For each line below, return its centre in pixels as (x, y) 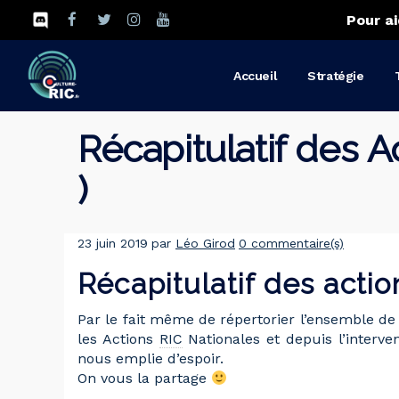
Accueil (256, 76)
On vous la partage (144, 378)
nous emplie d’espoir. (151, 358)
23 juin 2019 (113, 243)
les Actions (118, 339)
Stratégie (336, 76)
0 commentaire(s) (291, 243)
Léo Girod (205, 243)
